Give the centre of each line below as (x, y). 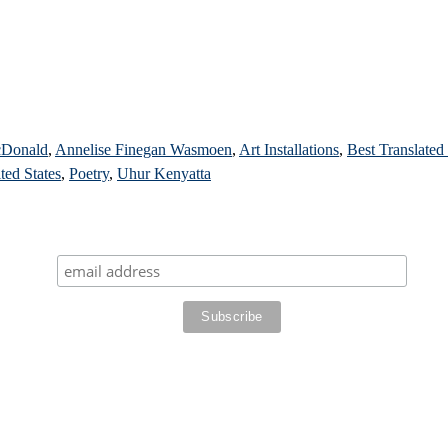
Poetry (89, 173)
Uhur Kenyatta (164, 173)
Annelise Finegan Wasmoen (143, 149)
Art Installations (289, 149)
